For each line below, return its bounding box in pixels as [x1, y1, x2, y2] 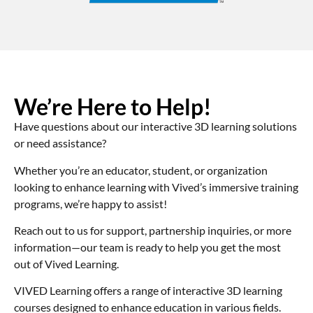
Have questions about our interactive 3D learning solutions [14, 119, 297, 133]
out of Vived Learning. [14, 256, 119, 270]
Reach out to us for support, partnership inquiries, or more [14, 223, 291, 237]
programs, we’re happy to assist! [14, 196, 167, 210]
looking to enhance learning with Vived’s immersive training [14, 180, 298, 194]
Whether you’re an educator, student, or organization [14, 163, 268, 177]
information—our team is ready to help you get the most [14, 240, 281, 254]
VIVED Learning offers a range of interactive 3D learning [14, 284, 282, 298]
